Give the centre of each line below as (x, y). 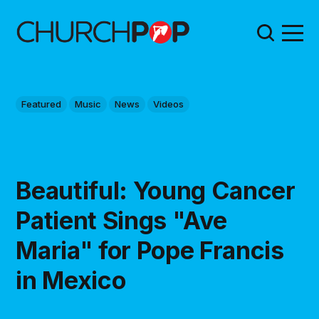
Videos (169, 104)
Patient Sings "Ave (121, 221)
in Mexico (71, 281)
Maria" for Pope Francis (150, 251)
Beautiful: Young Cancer (156, 191)
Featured (42, 104)
